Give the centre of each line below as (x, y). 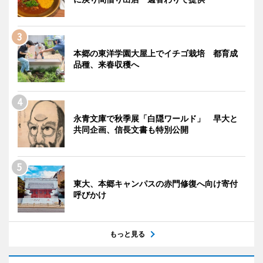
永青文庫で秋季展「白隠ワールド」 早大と (156, 119)
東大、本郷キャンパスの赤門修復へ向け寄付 (156, 184)
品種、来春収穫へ (106, 65)
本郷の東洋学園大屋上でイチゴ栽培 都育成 (156, 53)
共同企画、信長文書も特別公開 (131, 130)
